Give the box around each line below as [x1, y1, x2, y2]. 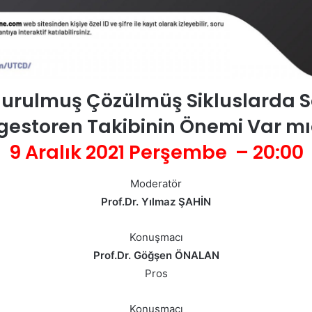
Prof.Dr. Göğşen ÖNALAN [93, 248, 219, 262]
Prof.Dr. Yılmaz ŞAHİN [101, 194, 211, 208]
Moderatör [130, 176, 182, 190]
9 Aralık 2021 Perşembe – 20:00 [8, 139, 304, 166]
